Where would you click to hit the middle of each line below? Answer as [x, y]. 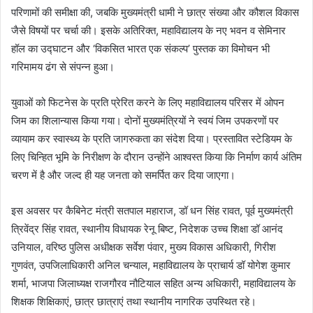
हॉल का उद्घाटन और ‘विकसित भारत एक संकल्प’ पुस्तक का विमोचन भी [140, 49]
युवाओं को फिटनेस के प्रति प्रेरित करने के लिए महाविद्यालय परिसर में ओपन [148, 103]
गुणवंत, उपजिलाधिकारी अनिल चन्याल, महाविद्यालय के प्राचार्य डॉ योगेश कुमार [151, 265]
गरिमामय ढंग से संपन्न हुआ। [63, 67]
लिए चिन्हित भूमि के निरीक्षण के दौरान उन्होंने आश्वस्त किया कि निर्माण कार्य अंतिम [156, 157]
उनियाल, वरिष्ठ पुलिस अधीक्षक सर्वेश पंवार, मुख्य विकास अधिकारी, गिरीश [144, 247]
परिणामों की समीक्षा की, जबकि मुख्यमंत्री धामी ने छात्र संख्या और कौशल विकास [155, 13]
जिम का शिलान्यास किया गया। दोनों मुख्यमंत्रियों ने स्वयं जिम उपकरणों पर [145, 121]
